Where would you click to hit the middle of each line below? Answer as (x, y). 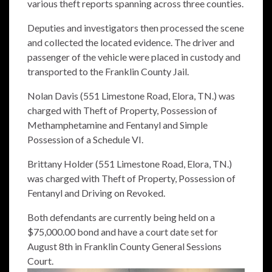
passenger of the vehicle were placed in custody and (134, 57)
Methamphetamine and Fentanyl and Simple (117, 125)
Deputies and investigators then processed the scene (136, 28)
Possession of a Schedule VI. (85, 140)
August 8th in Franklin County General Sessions (124, 246)
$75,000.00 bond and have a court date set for (123, 232)
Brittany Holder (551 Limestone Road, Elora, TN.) (130, 164)
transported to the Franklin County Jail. (108, 72)
